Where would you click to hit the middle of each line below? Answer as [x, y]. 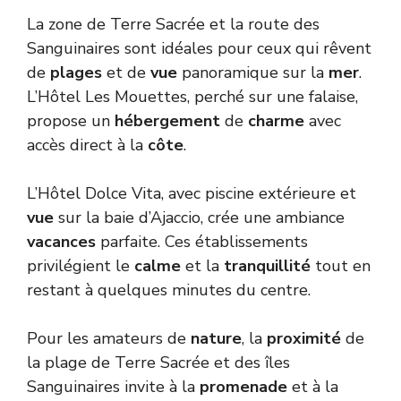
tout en [341, 265]
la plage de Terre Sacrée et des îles [158, 362]
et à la [313, 386]
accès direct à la [87, 145]
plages [76, 72]
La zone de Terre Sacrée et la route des [173, 24]
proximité [304, 338]
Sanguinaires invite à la [113, 386]
